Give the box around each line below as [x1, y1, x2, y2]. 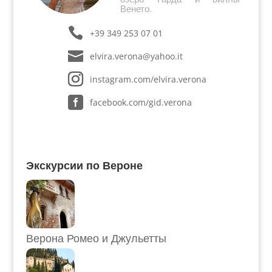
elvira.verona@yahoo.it [89, 50, 183, 63]
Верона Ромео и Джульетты [25, 230, 166, 245]
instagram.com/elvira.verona [89, 73, 206, 86]
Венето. [120, 2, 152, 16]
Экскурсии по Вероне [25, 157, 143, 172]
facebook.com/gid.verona [89, 97, 192, 109]
